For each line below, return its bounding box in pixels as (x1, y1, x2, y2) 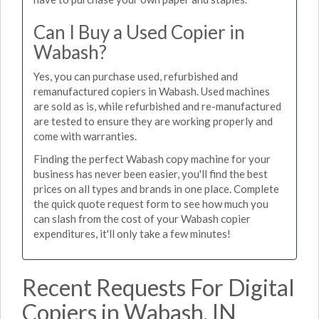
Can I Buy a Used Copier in (33, 20, 245, 43)
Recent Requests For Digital (22, 273, 295, 301)
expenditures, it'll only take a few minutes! (33, 226, 231, 240)
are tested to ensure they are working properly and (33, 115, 273, 127)
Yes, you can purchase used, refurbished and (33, 70, 238, 83)
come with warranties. (33, 130, 137, 142)
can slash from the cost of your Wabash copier (33, 211, 251, 225)
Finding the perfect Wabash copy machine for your (33, 152, 271, 165)
